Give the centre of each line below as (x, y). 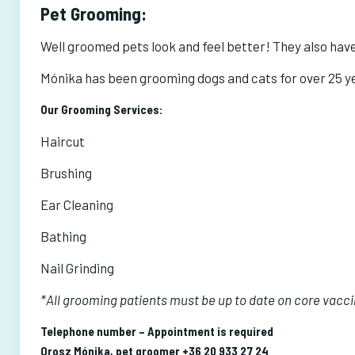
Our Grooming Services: (101, 109)
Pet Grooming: (93, 13)
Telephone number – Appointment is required (157, 331)
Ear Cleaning (76, 204)
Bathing (63, 236)
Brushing (66, 173)
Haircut (62, 141)
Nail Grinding (77, 268)
